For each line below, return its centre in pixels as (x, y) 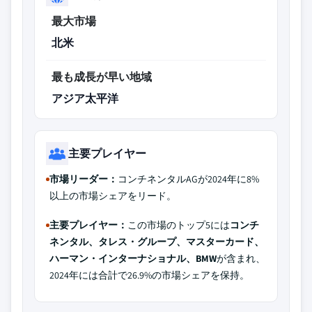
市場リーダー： (84, 179)
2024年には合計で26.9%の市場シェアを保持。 (149, 275)
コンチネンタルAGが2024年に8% (188, 179)
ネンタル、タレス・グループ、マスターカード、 (157, 242)
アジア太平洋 (85, 99)
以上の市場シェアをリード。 (113, 196)
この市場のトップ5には (179, 225)
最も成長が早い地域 (102, 77)
